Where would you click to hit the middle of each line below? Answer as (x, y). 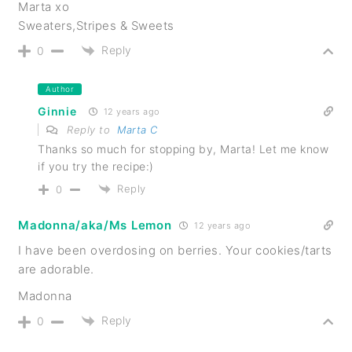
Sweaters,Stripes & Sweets (96, 25)
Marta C (137, 129)
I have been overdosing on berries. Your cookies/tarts (175, 251)
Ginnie (57, 111)
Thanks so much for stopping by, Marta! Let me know (183, 148)
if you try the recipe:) (96, 166)
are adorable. (56, 269)
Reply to (90, 129)
